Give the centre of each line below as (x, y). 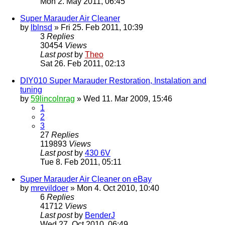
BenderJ (100, 215)
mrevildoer (49, 188)
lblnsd (41, 28)
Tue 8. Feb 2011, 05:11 (81, 162)
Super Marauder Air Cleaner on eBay (86, 179)
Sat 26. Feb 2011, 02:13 (83, 64)
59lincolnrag (53, 99)
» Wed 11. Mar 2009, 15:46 (124, 99)
